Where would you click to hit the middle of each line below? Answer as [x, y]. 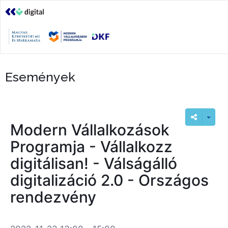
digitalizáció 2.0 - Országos [109, 180]
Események [40, 77]
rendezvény [53, 197]
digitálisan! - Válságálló [94, 163]
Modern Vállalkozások [90, 130]
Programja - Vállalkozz [91, 147]
